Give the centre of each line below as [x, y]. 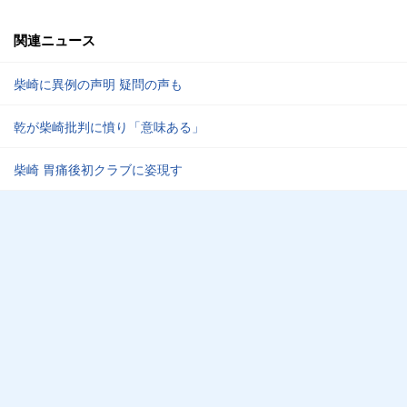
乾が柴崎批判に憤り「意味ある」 [109, 126]
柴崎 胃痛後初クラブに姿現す [98, 169]
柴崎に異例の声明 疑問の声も [98, 84]
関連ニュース [55, 40]
